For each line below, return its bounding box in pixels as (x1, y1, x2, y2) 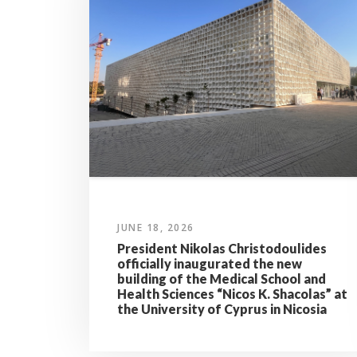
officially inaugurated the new (117, 256, 302, 272)
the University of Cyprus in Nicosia (117, 301, 327, 317)
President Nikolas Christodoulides (117, 241, 327, 257)
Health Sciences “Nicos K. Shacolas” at (117, 286, 347, 302)
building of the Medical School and (117, 271, 326, 287)
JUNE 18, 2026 (117, 221, 194, 235)
